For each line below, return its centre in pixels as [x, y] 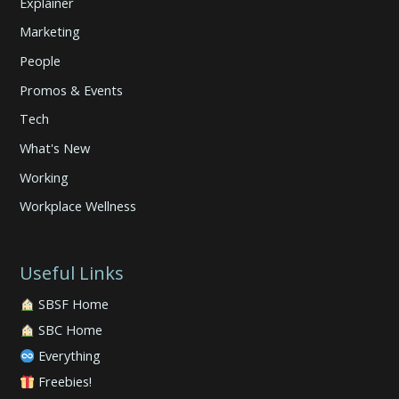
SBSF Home [74, 304]
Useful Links [72, 273]
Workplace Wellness [78, 206]
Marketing [50, 32]
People [41, 61]
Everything [70, 356]
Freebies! [65, 382]
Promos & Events [72, 90]
